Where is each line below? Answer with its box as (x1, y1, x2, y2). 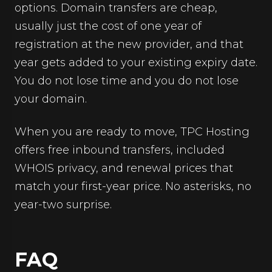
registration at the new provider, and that (15, 38, 243, 51)
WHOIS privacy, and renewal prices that (15, 161, 233, 175)
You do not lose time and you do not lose (15, 74, 239, 87)
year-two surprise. (15, 198, 112, 211)
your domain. (15, 92, 87, 106)
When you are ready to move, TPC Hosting (15, 125, 250, 138)
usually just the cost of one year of (15, 19, 202, 33)
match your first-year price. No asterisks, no (15, 180, 251, 193)
